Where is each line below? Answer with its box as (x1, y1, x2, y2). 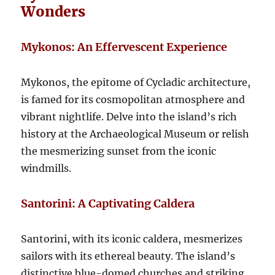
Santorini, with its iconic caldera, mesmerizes (21, 232, 243, 245)
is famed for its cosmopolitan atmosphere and (21, 93, 246, 106)
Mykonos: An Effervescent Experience (21, 39, 228, 54)
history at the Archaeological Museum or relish (21, 127, 250, 140)
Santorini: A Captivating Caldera (21, 196, 195, 211)
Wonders (21, 2, 86, 20)
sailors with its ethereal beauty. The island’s (21, 249, 236, 262)
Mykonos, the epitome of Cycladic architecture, (21, 76, 251, 88)
